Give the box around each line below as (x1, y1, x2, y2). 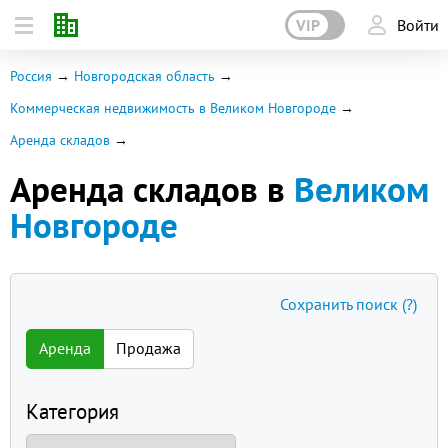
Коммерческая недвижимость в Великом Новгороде (10, 99, 336, 117)
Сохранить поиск (280, 294, 402, 314)
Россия (10, 67, 52, 85)
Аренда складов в (10, 166, 294, 212)
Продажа (116, 338, 181, 358)
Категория (26, 398, 119, 425)
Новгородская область (74, 67, 215, 85)
